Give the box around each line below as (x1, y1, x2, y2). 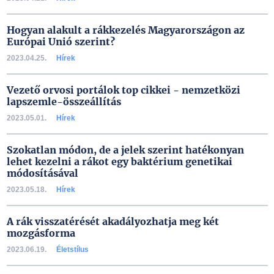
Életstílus (56, 245, 89, 254)
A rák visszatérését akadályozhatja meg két (6, 215, 219, 228)
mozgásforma (6, 227, 75, 239)
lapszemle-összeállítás (6, 95, 121, 108)
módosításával (6, 167, 78, 179)
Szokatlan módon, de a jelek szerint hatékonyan (6, 144, 244, 156)
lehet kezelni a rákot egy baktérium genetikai (6, 155, 232, 168)
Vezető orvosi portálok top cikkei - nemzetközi (6, 84, 240, 96)
